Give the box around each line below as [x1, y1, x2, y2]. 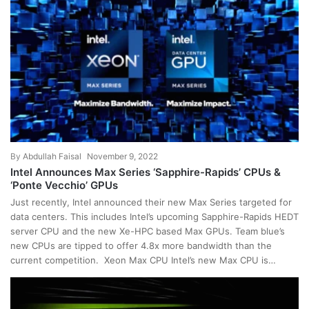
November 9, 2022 [87, 150, 158, 161]
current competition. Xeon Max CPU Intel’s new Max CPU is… [10, 254, 276, 266]
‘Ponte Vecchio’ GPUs [10, 178, 118, 192]
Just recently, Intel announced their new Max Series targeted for [10, 196, 292, 208]
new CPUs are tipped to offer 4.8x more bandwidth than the [10, 239, 272, 251]
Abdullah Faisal [23, 150, 81, 161]
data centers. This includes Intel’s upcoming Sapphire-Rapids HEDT [10, 210, 299, 222]
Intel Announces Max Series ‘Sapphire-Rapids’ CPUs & [10, 165, 281, 179]
